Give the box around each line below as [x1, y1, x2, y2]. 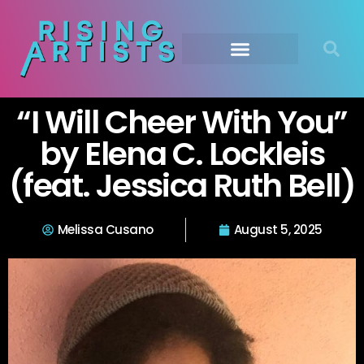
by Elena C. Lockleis [40, 132, 324, 176]
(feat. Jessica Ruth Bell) [9, 163, 355, 208]
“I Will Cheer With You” [16, 100, 348, 145]
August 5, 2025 [233, 221, 323, 238]
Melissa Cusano [57, 221, 154, 238]
